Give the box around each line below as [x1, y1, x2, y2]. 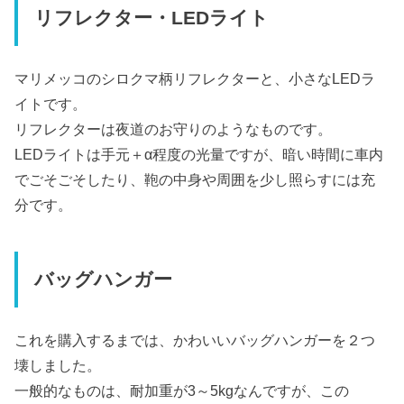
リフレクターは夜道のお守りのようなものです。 [14, 120, 333, 137]
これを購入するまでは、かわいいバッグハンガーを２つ [14, 331, 376, 348]
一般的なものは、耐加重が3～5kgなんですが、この [14, 381, 350, 399]
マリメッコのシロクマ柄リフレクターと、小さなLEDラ [14, 69, 376, 87]
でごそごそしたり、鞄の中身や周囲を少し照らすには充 [14, 170, 376, 188]
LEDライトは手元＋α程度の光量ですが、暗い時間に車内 [14, 145, 384, 162]
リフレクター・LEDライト [33, 7, 269, 30]
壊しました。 [14, 356, 102, 373]
